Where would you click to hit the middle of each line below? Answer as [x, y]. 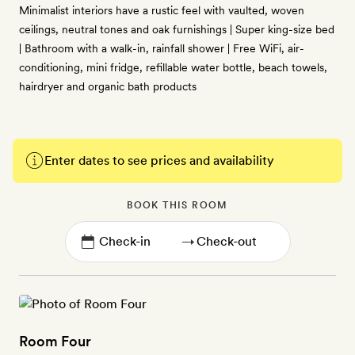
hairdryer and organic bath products [108, 86]
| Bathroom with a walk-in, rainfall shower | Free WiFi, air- [162, 48]
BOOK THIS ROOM [177, 205]
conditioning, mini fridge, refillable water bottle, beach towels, [173, 67]
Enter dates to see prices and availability [159, 160]
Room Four [55, 341]
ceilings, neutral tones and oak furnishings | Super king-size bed [177, 29]
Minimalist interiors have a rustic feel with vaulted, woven [162, 10]
